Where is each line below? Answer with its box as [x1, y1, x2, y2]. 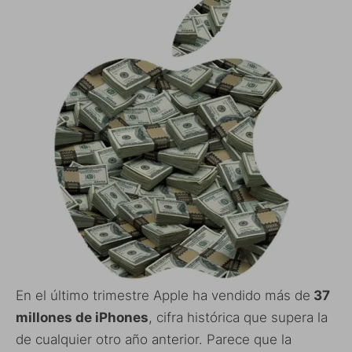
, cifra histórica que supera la [148, 310, 328, 326]
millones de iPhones [16, 310, 148, 326]
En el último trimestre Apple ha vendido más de [16, 288, 310, 304]
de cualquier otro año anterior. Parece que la [16, 332, 291, 348]
